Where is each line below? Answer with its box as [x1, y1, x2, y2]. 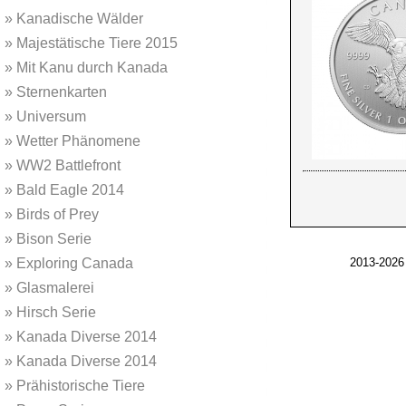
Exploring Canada [13, 256, 133, 271]
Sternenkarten [13, 84, 107, 100]
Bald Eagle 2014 [13, 182, 124, 198]
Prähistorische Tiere [13, 378, 145, 393]
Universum [13, 109, 86, 124]
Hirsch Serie [13, 304, 96, 320]
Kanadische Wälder [13, 11, 143, 26]
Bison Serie [13, 231, 92, 246]
